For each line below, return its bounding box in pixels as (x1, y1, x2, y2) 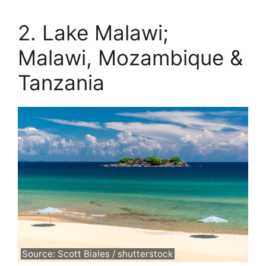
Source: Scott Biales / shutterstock (22, 248, 173, 259)
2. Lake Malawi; (18, 20, 169, 45)
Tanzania (18, 69, 104, 95)
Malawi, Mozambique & (18, 45, 243, 70)
